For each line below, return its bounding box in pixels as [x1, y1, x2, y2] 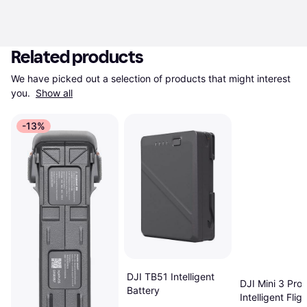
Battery [126, 284, 160, 296]
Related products [11, 47, 144, 68]
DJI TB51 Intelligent [126, 270, 214, 282]
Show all [36, 87, 73, 99]
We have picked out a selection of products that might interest [11, 73, 291, 84]
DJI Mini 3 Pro [239, 278, 302, 290]
